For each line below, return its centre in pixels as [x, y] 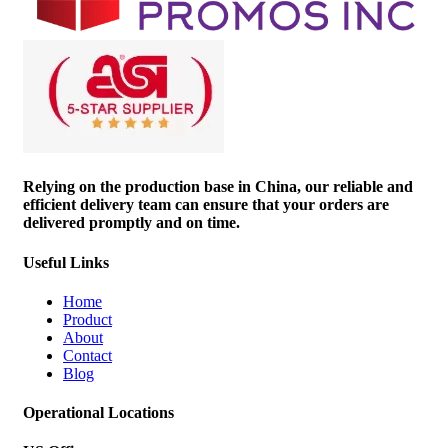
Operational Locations [98, 413]
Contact [87, 355]
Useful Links [66, 262]
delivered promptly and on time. [131, 223]
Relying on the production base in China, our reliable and [218, 187]
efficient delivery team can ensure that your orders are [206, 205]
